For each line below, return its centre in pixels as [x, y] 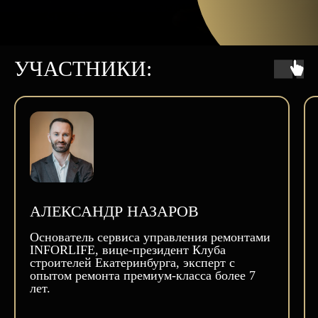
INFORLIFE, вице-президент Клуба [128, 250]
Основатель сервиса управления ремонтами [150, 237]
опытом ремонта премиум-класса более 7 [143, 275]
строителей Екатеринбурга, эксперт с [132, 263]
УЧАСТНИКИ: [83, 68]
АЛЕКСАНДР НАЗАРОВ [114, 211]
